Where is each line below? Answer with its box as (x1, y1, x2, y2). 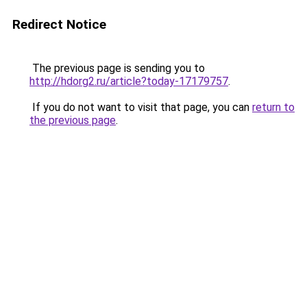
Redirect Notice (12, 16, 106, 32)
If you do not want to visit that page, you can (29, 101, 252, 114)
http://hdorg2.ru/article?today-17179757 (29, 75, 228, 88)
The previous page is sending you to (29, 62, 205, 75)
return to (252, 101, 295, 114)
